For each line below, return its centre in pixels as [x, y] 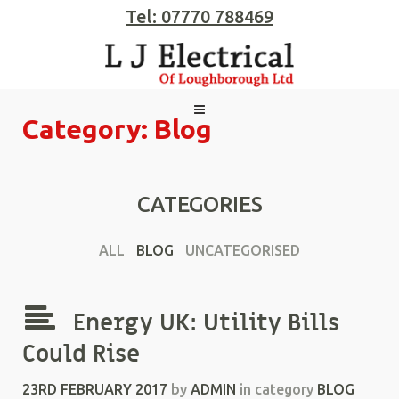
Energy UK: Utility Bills [206, 323]
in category [277, 389]
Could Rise [81, 354]
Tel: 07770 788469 [199, 16]
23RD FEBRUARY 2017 [95, 389]
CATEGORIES [199, 204]
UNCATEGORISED [243, 250]
